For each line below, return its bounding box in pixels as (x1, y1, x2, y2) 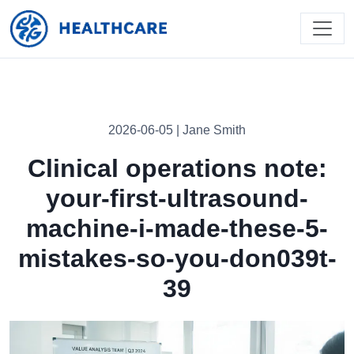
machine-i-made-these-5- (26, 213, 328, 243)
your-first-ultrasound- (46, 183, 308, 213)
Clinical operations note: (27, 153, 327, 183)
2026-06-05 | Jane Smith (108, 122, 246, 137)
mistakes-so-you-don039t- (17, 243, 337, 273)
